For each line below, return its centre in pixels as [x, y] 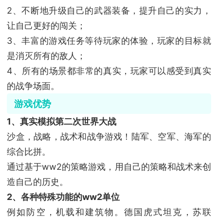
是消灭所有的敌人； [46, 56]
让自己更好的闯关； [46, 26]
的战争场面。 [33, 86]
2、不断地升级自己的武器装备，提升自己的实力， [109, 11]
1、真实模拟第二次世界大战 [62, 122]
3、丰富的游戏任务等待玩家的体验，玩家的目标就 [109, 41]
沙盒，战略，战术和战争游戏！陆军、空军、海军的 [109, 137]
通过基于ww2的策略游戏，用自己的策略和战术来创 [109, 167]
